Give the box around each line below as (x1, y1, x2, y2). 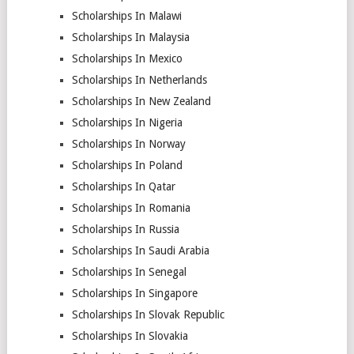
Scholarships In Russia (71, 223, 179, 235)
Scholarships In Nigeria (71, 116, 183, 129)
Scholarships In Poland (71, 159, 183, 171)
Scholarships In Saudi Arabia (71, 244, 209, 257)
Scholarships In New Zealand (71, 95, 211, 107)
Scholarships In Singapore (71, 287, 198, 299)
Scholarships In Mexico (71, 52, 183, 65)
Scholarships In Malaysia (71, 31, 190, 43)
